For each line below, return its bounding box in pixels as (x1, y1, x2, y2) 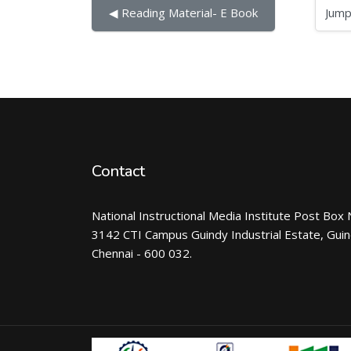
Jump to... (290, 4, 339, 20)
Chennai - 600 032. (92, 245, 192, 261)
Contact (92, 161, 145, 182)
